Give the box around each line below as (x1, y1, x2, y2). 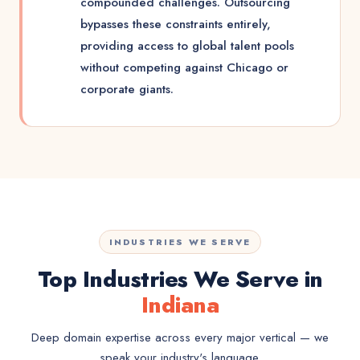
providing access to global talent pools (80, 37, 294, 55)
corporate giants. (80, 80, 174, 98)
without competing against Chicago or (80, 59, 288, 76)
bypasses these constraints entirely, (80, 15, 271, 33)
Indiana (141, 288, 219, 321)
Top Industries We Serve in (37, 263, 323, 296)
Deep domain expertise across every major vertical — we (31, 329, 329, 346)
